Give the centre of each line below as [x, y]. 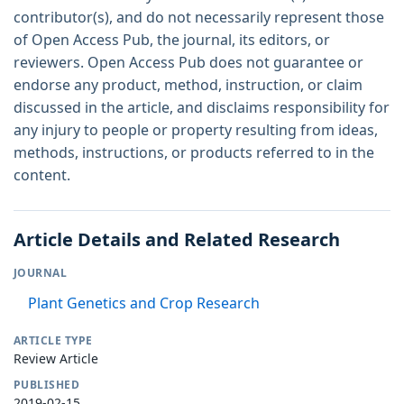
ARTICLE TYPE [53, 340]
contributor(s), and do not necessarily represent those [199, 17]
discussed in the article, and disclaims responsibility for [202, 107]
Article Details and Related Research [177, 239]
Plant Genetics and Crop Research [144, 303]
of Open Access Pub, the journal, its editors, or [172, 39]
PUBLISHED [47, 384]
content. [42, 174]
